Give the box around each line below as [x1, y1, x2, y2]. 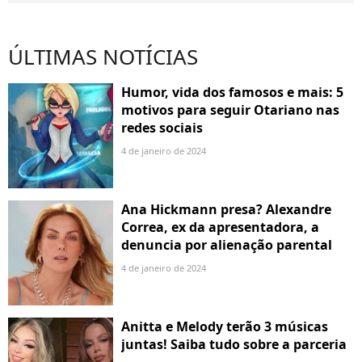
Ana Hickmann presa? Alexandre [121, 200, 331, 219]
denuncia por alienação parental [121, 236, 332, 255]
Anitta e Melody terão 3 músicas [121, 318, 328, 336]
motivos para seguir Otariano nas [121, 101, 339, 120]
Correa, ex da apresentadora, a [121, 218, 319, 237]
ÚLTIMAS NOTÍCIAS [8, 42, 198, 72]
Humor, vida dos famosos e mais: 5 [121, 83, 343, 102]
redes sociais [121, 119, 203, 137]
